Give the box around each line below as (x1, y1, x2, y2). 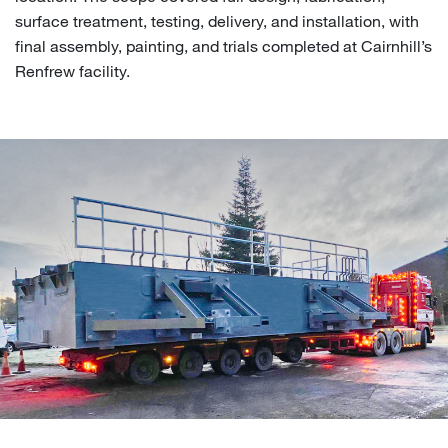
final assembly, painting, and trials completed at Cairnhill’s (15, 35, 432, 55)
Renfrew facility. (15, 60, 130, 80)
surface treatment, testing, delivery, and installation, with (15, 10, 419, 30)
